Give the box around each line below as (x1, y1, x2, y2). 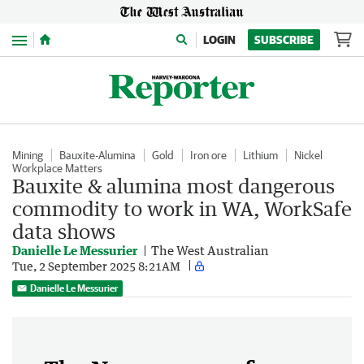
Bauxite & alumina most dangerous (12, 174, 335, 197)
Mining (12, 149, 43, 162)
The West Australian (151, 243, 269, 258)
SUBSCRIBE (254, 33, 314, 46)
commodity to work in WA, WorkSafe (12, 197, 352, 220)
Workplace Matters (12, 162, 102, 175)
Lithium (243, 149, 278, 162)
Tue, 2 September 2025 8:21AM (12, 258, 180, 273)
